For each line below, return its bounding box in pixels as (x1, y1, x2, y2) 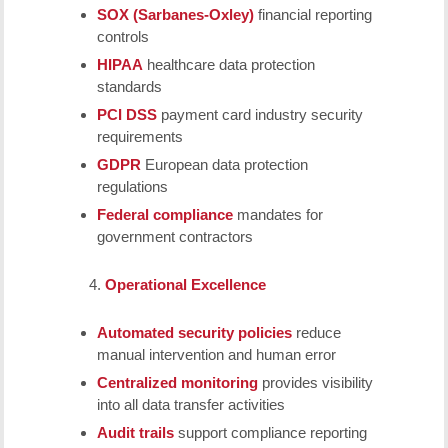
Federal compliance (96, 206, 233, 224)
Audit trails (96, 424, 174, 442)
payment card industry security (156, 106, 363, 124)
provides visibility (257, 374, 373, 392)
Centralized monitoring (96, 374, 258, 392)
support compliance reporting (173, 424, 367, 442)
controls (96, 28, 149, 46)
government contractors (96, 228, 253, 246)
